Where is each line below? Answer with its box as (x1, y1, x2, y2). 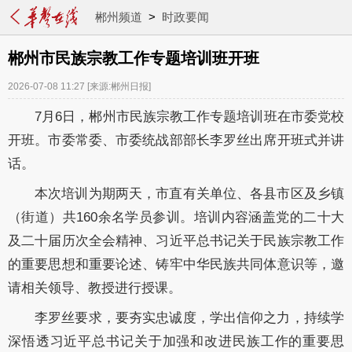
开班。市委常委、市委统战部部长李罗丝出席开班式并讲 (8, 133, 344, 148)
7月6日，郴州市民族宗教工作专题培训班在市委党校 (35, 109, 344, 124)
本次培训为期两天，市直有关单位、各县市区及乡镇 (35, 186, 344, 201)
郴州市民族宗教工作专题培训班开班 (8, 49, 259, 67)
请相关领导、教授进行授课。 (8, 280, 181, 295)
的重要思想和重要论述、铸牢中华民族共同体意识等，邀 (8, 257, 344, 272)
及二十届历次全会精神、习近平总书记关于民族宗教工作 (8, 233, 344, 248)
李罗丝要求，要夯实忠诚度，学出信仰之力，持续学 (35, 310, 344, 325)
